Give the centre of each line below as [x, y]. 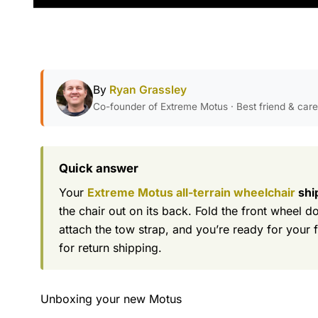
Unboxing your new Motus [111, 299]
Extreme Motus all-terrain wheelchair [191, 192]
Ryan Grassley [148, 90]
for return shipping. [110, 248]
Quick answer [99, 168]
